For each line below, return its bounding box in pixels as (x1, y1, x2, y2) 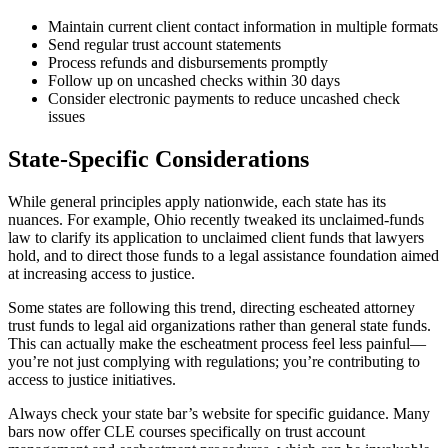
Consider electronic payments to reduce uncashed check (48, 90, 400, 108)
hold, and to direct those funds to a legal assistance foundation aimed (8, 247, 439, 265)
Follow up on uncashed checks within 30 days (48, 72, 340, 90)
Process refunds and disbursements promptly (48, 54, 328, 72)
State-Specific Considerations (8, 146, 309, 173)
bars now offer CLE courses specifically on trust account (8, 423, 365, 441)
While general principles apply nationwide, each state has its (8, 193, 386, 211)
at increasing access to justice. (8, 265, 195, 283)
